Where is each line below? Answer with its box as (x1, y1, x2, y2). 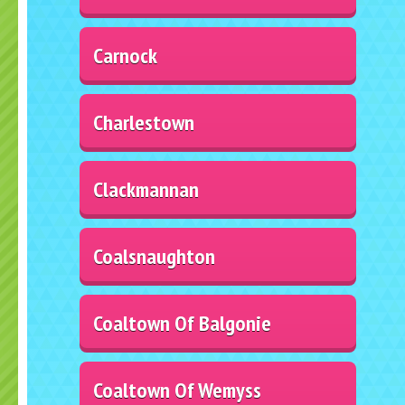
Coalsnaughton (93, 241, 216, 270)
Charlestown (93, 108, 195, 137)
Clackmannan (93, 174, 200, 203)
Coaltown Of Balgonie (93, 308, 272, 337)
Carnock (93, 41, 158, 70)
